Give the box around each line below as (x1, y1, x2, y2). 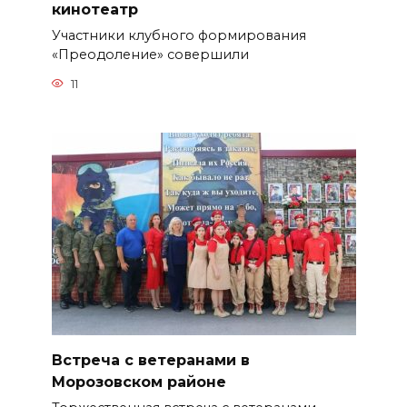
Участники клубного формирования (51, 27, 306, 45)
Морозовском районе (51, 372, 226, 391)
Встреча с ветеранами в (51, 351, 250, 369)
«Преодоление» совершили (51, 46, 249, 64)
